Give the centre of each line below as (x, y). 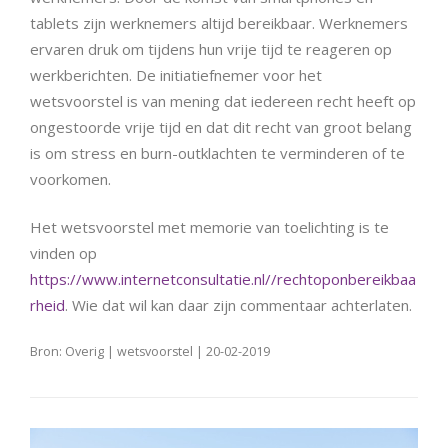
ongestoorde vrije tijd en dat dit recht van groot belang (221, 126)
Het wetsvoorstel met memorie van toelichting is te (209, 227)
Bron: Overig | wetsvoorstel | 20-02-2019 (150, 351)
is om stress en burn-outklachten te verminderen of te (217, 152)
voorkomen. (70, 178)
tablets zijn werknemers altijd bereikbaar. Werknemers (219, 22)
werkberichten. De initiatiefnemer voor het (176, 74)
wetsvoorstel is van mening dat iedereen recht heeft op (223, 100)
